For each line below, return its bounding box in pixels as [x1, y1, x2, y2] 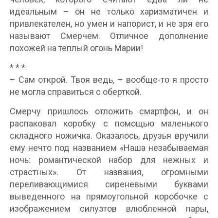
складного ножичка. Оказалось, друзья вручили [10, 130, 208, 141]
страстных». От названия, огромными [10, 167, 208, 178]
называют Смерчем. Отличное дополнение [10, 31, 208, 41]
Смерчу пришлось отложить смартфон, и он [10, 106, 208, 117]
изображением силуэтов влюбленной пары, [10, 203, 208, 214]
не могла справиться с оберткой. [10, 87, 142, 97]
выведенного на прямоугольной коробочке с [10, 191, 208, 202]
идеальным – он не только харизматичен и [10, 6, 208, 17]
